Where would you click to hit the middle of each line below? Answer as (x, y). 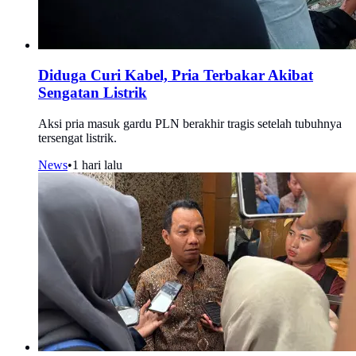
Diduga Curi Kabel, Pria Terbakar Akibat (176, 75)
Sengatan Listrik (93, 93)
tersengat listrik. (77, 138)
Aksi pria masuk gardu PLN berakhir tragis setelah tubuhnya (190, 124)
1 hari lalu (97, 165)
